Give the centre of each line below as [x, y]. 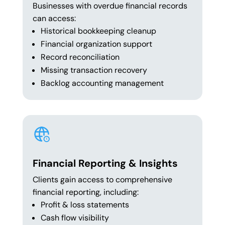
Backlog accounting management [102, 83]
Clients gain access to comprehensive [102, 180]
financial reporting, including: [85, 192]
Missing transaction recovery [94, 70]
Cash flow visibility [75, 218]
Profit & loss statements [85, 205]
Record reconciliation [80, 57]
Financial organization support [96, 44]
